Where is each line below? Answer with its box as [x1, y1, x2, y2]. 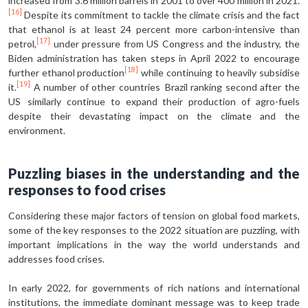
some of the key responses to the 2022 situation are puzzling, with [8, 223, 300, 236]
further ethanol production [8, 66, 125, 78]
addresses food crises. [8, 252, 104, 265]
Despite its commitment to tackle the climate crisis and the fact [22, 8, 300, 21]
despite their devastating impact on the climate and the [8, 109, 300, 122]
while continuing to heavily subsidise [138, 66, 300, 78]
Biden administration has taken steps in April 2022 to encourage [8, 52, 300, 64]
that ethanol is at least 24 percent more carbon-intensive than [8, 23, 300, 35]
